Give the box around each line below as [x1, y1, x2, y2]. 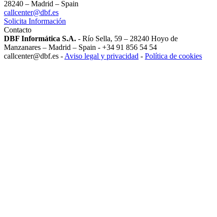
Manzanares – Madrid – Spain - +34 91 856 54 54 [4, 43, 157, 52]
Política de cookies [145, 52, 202, 61]
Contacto [4, 26, 31, 34]
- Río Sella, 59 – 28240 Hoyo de [76, 34, 178, 43]
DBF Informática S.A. [4, 34, 76, 43]
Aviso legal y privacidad [64, 52, 139, 61]
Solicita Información [4, 17, 66, 26]
